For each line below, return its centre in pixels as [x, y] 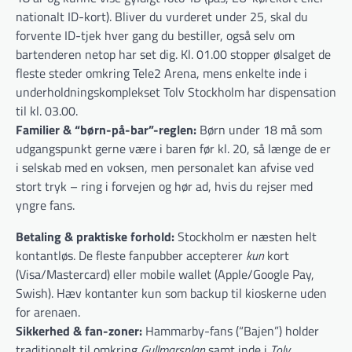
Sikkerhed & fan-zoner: [79, 330]
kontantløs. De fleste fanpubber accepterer [131, 255]
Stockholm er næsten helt [246, 236]
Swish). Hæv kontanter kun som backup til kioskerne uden [171, 293]
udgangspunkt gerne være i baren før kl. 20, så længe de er [173, 148]
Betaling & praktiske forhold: [95, 236]
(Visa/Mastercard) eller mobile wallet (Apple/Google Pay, [165, 274]
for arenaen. [48, 312]
